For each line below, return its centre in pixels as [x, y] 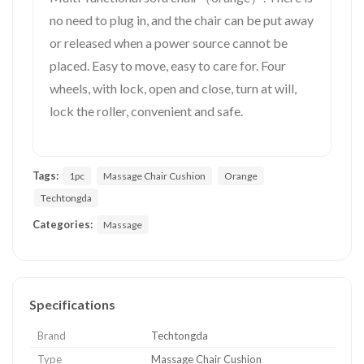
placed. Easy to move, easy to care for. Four [168, 65]
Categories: [63, 224]
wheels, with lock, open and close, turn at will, [173, 88]
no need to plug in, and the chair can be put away [182, 20]
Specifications [72, 304]
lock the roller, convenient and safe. [146, 111]
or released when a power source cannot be [169, 43]
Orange [241, 175]
